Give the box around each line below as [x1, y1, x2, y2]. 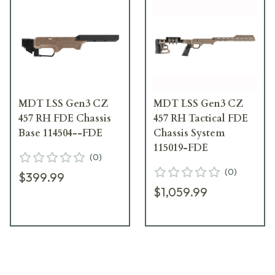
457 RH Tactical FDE [153, 111, 248, 125]
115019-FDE [153, 141, 208, 155]
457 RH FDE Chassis [18, 111, 111, 125]
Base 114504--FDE [18, 126, 103, 140]
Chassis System [153, 126, 225, 140]
